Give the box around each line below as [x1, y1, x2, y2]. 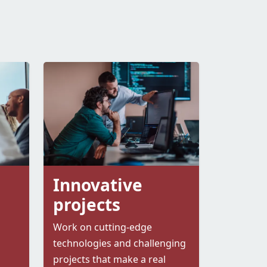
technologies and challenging [53, 237, 186, 250]
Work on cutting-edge [53, 221, 152, 234]
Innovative [53, 173, 142, 197]
